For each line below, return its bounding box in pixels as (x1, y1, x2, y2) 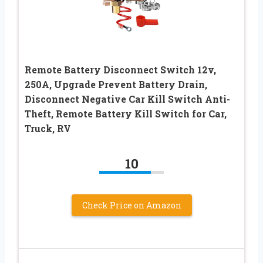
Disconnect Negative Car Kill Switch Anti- (25, 93, 230, 106)
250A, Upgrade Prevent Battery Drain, (25, 78, 207, 91)
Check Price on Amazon (82, 200, 181, 211)
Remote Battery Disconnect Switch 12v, (25, 63, 216, 76)
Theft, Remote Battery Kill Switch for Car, (25, 107, 227, 120)
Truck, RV (25, 122, 71, 135)
